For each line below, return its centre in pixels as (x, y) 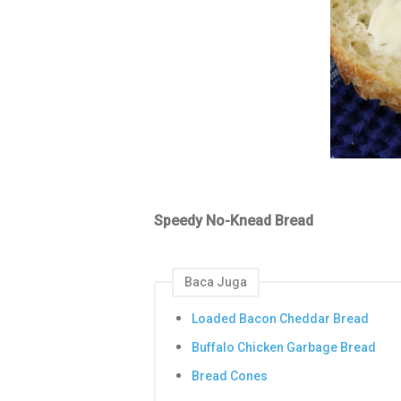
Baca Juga (216, 282)
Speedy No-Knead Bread (234, 220)
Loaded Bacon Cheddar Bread (280, 319)
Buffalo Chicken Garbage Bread (284, 347)
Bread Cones (230, 375)
